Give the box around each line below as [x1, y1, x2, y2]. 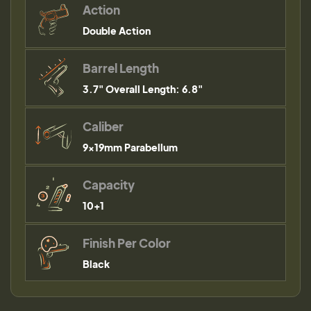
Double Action [83, 24, 151, 37]
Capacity [83, 177, 135, 192]
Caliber [83, 119, 124, 134]
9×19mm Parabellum [83, 141, 178, 153]
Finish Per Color [83, 235, 171, 251]
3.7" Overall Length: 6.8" [83, 83, 203, 95]
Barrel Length [83, 60, 159, 76]
